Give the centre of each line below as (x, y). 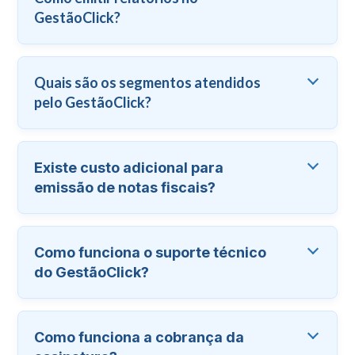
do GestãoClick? (92, 273)
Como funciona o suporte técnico (151, 253)
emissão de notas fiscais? (125, 188)
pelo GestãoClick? (93, 103)
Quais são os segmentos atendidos (148, 83)
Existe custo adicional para (129, 168)
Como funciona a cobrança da (139, 338)
